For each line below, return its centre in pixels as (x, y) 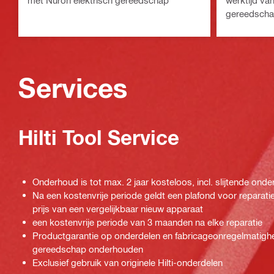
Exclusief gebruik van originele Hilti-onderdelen (128, 263)
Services (73, 88)
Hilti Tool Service (99, 138)
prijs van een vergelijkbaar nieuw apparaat (118, 209)
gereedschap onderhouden (88, 249)
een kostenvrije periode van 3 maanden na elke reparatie (147, 222)
